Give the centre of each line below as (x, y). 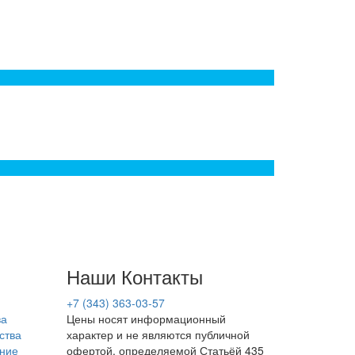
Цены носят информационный (146, 319)
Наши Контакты (134, 276)
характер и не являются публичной (158, 334)
